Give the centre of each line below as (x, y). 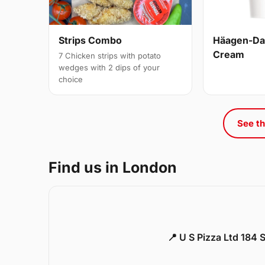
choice (71, 79)
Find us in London (113, 167)
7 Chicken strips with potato (110, 55)
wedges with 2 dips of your (109, 67)
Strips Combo (90, 40)
